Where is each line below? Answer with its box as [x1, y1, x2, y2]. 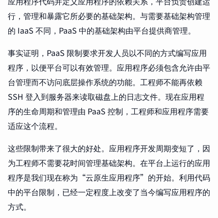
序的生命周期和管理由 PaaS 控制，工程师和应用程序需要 [8, 105, 209, 117]
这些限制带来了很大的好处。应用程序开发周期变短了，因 [8, 142, 210, 154]
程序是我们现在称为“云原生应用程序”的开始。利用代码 [8, 171, 210, 183]
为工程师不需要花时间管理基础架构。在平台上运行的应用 [8, 157, 210, 168]
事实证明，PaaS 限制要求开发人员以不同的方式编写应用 [8, 47, 207, 58]
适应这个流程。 [8, 120, 62, 131]
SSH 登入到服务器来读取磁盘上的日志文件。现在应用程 [8, 91, 204, 102]
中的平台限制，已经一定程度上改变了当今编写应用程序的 [8, 186, 210, 198]
